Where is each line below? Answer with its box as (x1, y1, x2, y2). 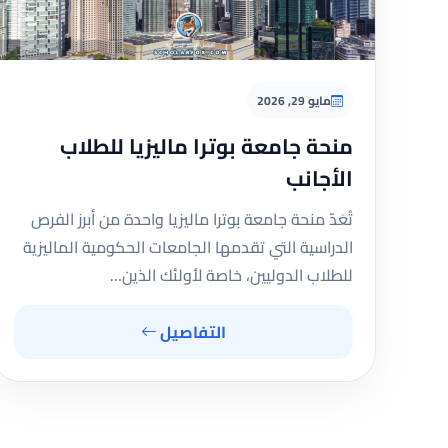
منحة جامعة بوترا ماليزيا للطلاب (60, 127, 353, 166)
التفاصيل (156, 317, 226, 347)
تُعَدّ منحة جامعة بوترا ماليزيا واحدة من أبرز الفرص (31, 204, 353, 234)
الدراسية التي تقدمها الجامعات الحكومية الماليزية (23, 232, 353, 262)
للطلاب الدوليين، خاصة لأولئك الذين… (110, 260, 353, 290)
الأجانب (286, 159, 353, 198)
